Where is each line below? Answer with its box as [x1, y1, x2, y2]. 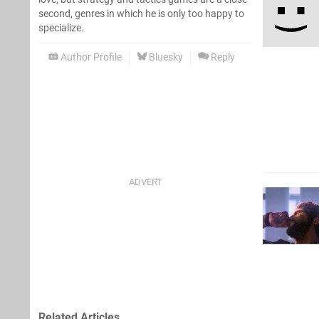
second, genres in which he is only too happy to [38, 7, 244, 20]
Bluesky [147, 51, 183, 63]
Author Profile [58, 51, 122, 63]
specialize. [38, 21, 84, 34]
